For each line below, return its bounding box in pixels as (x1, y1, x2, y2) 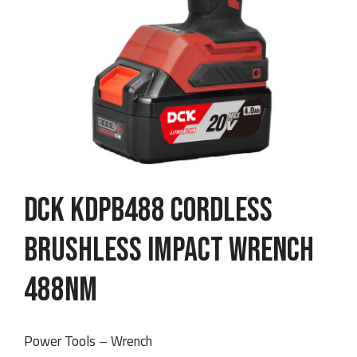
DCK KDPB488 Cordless (24, 190, 273, 231)
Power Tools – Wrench (24, 330, 152, 351)
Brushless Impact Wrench (24, 230, 314, 271)
